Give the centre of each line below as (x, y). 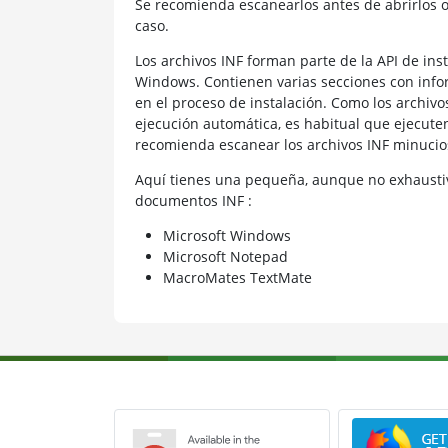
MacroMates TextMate (237, 277)
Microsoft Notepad (225, 256)
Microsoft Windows (226, 235)
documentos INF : (193, 200)
